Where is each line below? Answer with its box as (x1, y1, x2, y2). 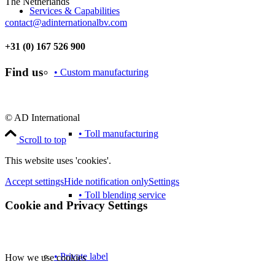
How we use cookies (5, 252, 86, 263)
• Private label (54, 251, 108, 261)
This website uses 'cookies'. (5, 155, 111, 166)
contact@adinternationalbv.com (5, 17, 127, 28)
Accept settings (5, 176, 64, 187)
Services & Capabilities (29, 6, 120, 16)
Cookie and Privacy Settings (5, 199, 147, 212)
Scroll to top (19, 134, 66, 145)
